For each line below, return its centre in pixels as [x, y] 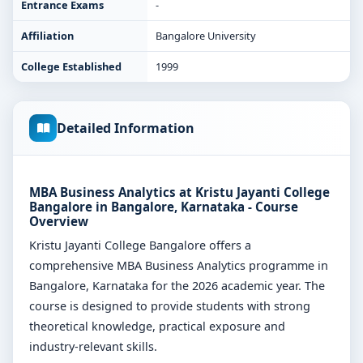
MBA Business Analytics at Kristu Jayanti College [179, 192]
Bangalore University [206, 36]
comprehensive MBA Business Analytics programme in [179, 265]
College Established [71, 66]
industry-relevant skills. [93, 346]
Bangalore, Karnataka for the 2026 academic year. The [177, 286]
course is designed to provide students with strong [170, 306]
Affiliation [47, 36]
